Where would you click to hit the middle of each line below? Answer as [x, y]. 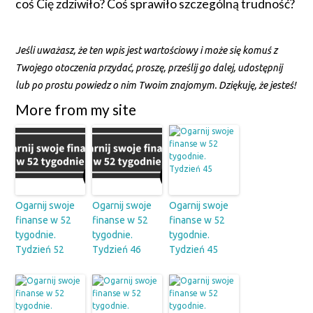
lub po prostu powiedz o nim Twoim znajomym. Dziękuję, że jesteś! [156, 86]
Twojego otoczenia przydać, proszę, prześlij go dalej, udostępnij [149, 68]
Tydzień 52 [40, 250]
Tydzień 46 [117, 250]
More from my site [76, 110]
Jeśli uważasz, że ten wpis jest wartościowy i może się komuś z [147, 51]
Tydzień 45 [194, 250]
